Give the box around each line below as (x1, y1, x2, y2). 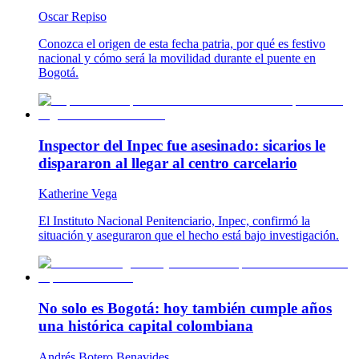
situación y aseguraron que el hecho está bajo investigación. (38, 228, 339, 243)
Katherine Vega (38, 187, 117, 201)
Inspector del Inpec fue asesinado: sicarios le (38, 136, 325, 154)
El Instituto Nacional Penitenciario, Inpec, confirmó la (38, 214, 310, 228)
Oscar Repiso (38, 9, 107, 23)
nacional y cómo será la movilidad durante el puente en (38, 50, 316, 65)
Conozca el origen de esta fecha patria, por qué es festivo (38, 36, 325, 50)
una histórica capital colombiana (38, 317, 253, 335)
